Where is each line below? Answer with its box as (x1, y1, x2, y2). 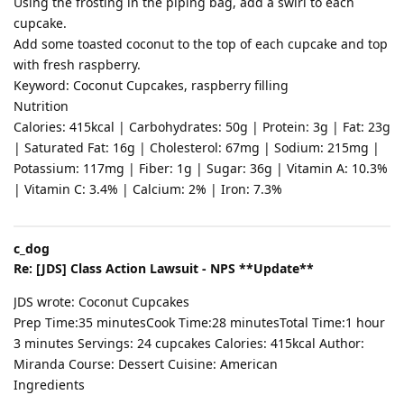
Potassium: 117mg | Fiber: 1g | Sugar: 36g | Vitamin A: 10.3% (14, 159, 388, 177)
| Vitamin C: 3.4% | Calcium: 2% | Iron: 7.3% (14, 179, 282, 197)
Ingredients (14, 375, 85, 393)
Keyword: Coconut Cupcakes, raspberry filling (14, 76, 289, 94)
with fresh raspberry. (14, 55, 141, 73)
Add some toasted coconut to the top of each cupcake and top (14, 34, 388, 52)
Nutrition (14, 96, 69, 115)
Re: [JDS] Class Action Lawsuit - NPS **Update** (14, 259, 314, 277)
